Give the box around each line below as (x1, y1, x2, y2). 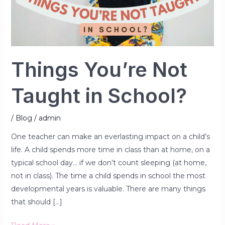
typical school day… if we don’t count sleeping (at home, (11, 158, 206, 167)
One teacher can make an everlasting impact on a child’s (11, 132, 210, 141)
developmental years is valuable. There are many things (11, 184, 205, 193)
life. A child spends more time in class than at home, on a (11, 145, 210, 154)
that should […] (11, 197, 62, 206)
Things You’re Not (11, 57, 187, 82)
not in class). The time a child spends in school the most (11, 171, 205, 180)
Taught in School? (11, 83, 187, 108)
